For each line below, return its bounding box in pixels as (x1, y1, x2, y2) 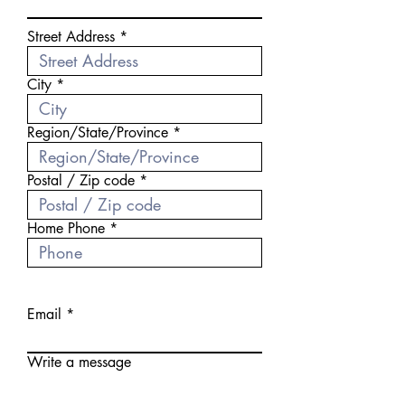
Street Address (27, 27, 115, 46)
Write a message (27, 353, 131, 372)
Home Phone (27, 219, 105, 238)
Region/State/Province (27, 123, 168, 142)
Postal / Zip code (27, 171, 135, 190)
